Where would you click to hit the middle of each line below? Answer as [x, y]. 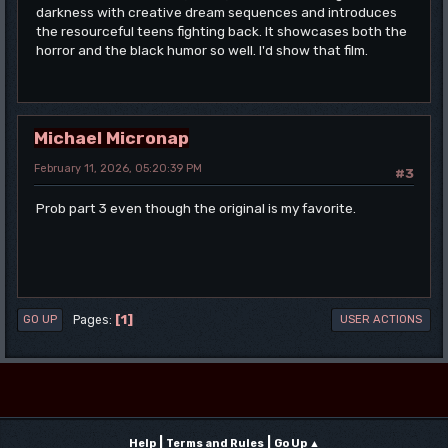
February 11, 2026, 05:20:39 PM [118, 169]
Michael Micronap [111, 138]
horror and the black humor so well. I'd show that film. [202, 50]
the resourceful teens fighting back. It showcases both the [221, 31]
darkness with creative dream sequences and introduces [216, 12]
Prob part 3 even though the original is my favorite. [196, 207]
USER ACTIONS [381, 320]
